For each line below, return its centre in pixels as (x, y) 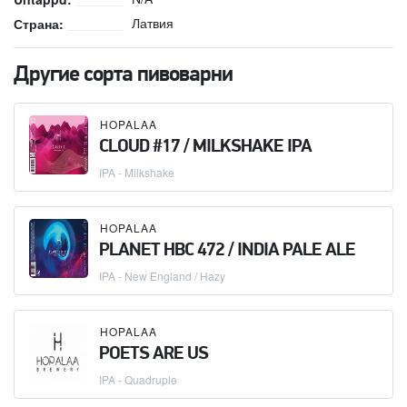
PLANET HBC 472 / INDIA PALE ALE (227, 250)
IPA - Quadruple (138, 379)
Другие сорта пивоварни (123, 75)
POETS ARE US (154, 354)
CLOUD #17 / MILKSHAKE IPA (205, 147)
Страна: (39, 23)
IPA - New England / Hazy (162, 275)
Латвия (153, 22)
